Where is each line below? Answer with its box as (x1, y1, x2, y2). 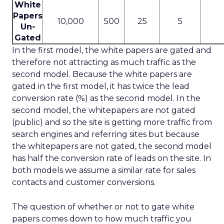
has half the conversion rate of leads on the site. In (12, 153, 211, 163)
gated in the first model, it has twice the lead (12, 81, 189, 91)
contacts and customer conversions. (12, 177, 155, 187)
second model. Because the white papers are (12, 69, 192, 79)
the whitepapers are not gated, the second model (12, 141, 211, 151)
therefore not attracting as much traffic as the (12, 57, 196, 67)
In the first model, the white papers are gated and (12, 45, 211, 55)
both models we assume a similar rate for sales (12, 165, 195, 175)
